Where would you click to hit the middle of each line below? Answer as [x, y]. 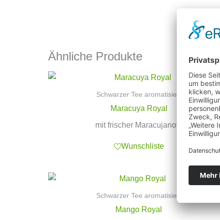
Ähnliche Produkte [96, 56]
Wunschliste [142, 146]
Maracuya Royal [139, 108]
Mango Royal [139, 209]
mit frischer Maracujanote [139, 125]
